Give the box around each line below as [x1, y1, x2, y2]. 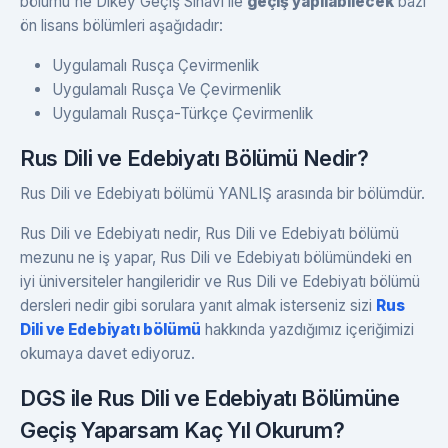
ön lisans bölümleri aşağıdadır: [20, 16, 223, 36]
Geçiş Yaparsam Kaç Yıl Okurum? [20, 417, 345, 444]
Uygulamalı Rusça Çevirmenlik [52, 56, 259, 76]
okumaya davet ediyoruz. [20, 344, 195, 364]
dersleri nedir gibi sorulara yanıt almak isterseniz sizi [20, 296, 376, 316]
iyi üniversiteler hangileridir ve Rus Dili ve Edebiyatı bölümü [20, 272, 420, 292]
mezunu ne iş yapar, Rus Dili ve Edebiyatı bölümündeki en [20, 248, 412, 268]
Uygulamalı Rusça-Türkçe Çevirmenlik [52, 104, 313, 124]
